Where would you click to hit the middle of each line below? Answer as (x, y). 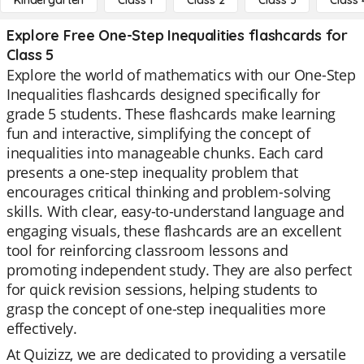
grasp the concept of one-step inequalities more (166, 309)
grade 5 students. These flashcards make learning (171, 114)
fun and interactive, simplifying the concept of (158, 133)
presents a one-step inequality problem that (152, 172)
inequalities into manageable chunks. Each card (165, 153)
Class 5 (30, 55)
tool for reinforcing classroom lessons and (147, 250)
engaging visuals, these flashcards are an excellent (174, 231)
